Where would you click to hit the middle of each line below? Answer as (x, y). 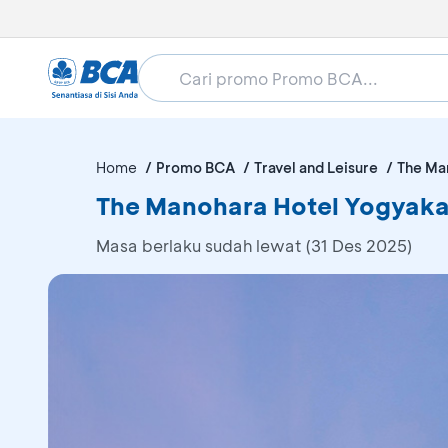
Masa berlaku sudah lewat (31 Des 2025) (254, 245)
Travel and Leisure (316, 167)
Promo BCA (195, 167)
